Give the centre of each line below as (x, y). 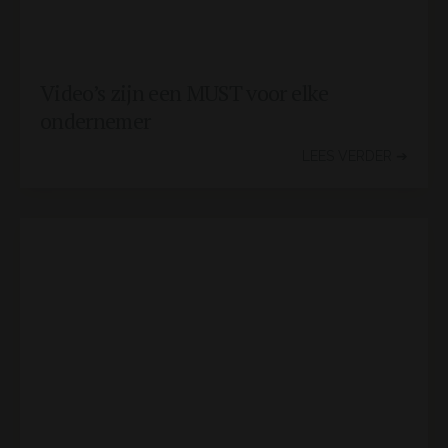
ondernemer (95, 120)
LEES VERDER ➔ (355, 156)
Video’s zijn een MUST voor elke (184, 92)
